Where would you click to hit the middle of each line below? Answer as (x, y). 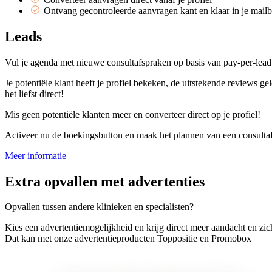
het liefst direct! (34, 93)
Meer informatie (36, 155)
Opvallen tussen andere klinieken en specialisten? (99, 207)
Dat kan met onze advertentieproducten (81, 239)
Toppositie (177, 239)
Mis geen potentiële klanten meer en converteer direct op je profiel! (133, 114)
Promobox (231, 239)
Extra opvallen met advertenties (105, 181)
